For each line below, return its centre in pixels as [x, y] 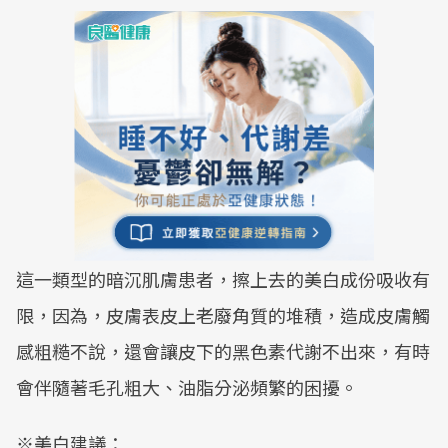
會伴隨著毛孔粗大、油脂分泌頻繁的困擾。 [187, 387]
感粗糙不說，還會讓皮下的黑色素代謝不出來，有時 [223, 351]
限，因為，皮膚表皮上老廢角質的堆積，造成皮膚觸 [223, 315]
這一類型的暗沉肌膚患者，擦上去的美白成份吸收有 [223, 279]
